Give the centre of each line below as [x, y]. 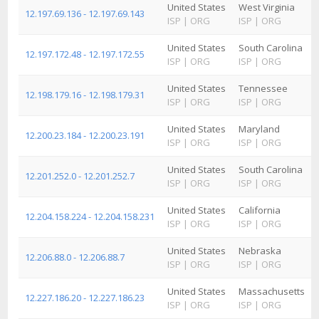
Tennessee [263, 88]
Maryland [259, 129]
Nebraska [260, 251]
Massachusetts [272, 291]
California [260, 210]
